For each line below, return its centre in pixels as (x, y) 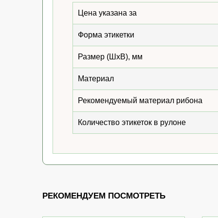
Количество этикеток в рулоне (132, 122)
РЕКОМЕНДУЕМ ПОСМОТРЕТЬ (104, 196)
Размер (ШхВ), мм (110, 57)
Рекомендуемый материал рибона (140, 100)
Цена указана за (107, 13)
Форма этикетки (106, 35)
